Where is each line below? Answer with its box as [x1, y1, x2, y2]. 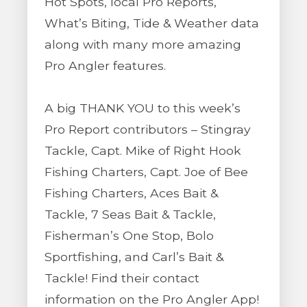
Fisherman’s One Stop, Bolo [45, 228, 214, 243]
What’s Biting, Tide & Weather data [45, 16, 259, 30]
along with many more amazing [45, 37, 241, 51]
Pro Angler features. [45, 58, 166, 73]
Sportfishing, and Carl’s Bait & [45, 249, 223, 264]
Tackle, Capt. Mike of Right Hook [45, 143, 241, 158]
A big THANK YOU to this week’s [45, 101, 241, 115]
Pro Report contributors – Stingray [45, 122, 251, 136]
